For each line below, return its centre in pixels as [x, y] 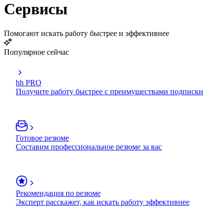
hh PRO [29, 82]
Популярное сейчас [37, 52]
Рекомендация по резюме [58, 193]
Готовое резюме [42, 138]
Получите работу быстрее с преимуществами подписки [110, 91]
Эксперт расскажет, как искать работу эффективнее [103, 202]
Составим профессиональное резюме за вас [89, 147]
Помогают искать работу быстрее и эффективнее [87, 33]
